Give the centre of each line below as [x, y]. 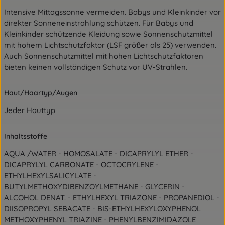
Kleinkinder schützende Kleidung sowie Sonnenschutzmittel [108, 34]
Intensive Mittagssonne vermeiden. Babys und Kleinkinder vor [113, 12]
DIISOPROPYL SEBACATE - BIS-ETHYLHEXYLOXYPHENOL [102, 209]
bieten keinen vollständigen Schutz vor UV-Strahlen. [96, 67]
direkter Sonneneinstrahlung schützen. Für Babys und [99, 23]
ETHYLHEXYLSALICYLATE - [50, 176]
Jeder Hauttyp [30, 110]
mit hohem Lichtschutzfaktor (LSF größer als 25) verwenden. [110, 45]
